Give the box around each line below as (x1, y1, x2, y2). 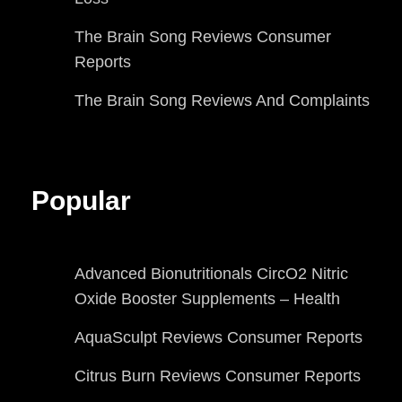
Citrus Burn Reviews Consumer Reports (74, 366, 361, 385)
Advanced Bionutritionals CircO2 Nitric (74, 264, 348, 283)
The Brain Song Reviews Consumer (74, 28, 331, 47)
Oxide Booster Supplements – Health (74, 289, 340, 308)
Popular (31, 186, 131, 216)
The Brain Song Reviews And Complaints (74, 92, 370, 110)
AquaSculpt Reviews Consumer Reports (74, 328, 363, 346)
